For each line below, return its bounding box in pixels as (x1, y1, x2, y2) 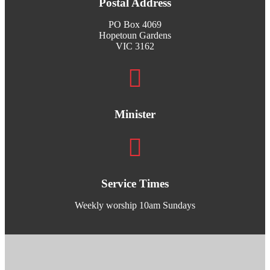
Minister (115, 108, 155, 121)
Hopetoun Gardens (99, 30, 171, 41)
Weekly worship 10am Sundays (75, 200, 195, 211)
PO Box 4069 (108, 19, 162, 30)
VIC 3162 (116, 41, 154, 52)
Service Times (101, 177, 169, 190)
